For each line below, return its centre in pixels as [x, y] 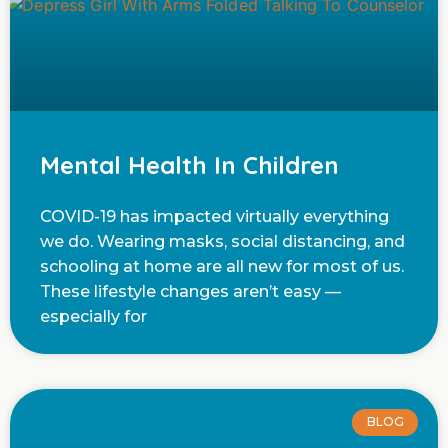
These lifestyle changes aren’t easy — [190, 292]
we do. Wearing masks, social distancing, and [222, 242]
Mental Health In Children [189, 165]
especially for [93, 317]
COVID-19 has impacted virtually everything [214, 217]
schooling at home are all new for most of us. [222, 267]
